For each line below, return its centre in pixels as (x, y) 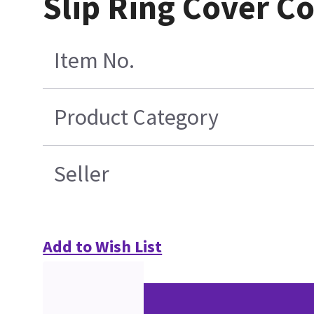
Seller (82, 174)
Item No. (95, 61)
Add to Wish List (103, 247)
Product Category (137, 117)
